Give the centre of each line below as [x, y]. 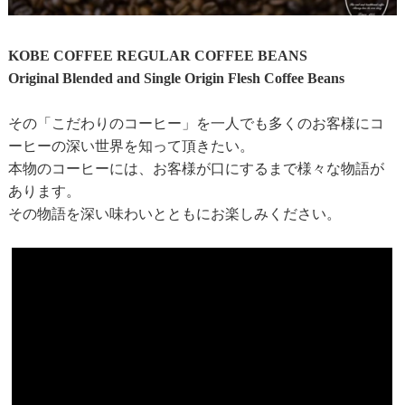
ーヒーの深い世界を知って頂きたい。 [131, 146]
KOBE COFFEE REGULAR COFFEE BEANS [157, 55]
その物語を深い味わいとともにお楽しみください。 [174, 213]
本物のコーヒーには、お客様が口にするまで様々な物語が [196, 168]
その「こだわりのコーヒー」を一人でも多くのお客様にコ [196, 123]
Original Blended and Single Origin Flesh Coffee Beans [176, 78]
